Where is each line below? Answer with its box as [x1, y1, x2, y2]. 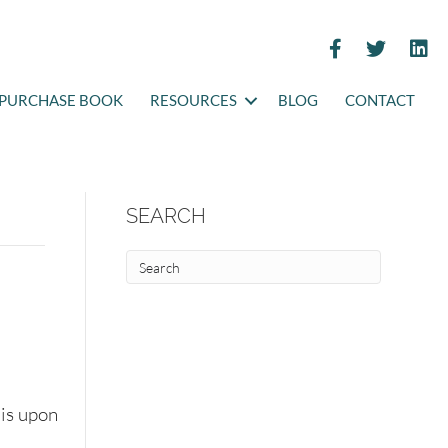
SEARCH [125, 204, 206, 228]
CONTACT [345, 92, 415, 109]
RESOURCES [150, 92, 237, 109]
